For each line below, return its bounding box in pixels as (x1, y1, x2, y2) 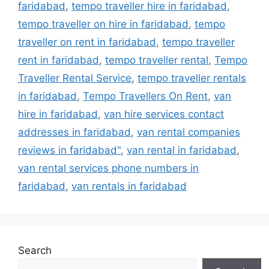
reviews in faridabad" (18, 144, 121, 156)
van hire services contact (104, 107, 224, 120)
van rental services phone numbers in (18, 162, 199, 174)
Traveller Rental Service (18, 71, 131, 84)
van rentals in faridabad (71, 180, 187, 192)
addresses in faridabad (18, 125, 131, 138)
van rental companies (137, 125, 240, 138)
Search (18, 244, 52, 256)
